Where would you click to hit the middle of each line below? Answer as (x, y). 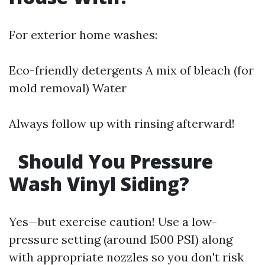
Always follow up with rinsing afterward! (122, 123)
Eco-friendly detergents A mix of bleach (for (131, 70)
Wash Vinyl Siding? (99, 184)
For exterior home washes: (83, 35)
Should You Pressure (113, 161)
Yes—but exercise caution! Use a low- (113, 222)
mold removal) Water (68, 88)
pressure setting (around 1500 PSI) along (121, 239)
